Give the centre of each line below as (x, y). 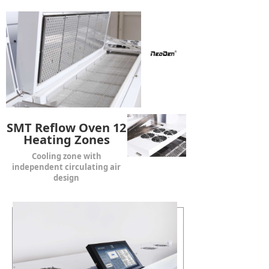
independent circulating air (67, 167)
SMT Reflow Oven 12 (67, 127)
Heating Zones (66, 139)
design (67, 177)
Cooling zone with (66, 156)
